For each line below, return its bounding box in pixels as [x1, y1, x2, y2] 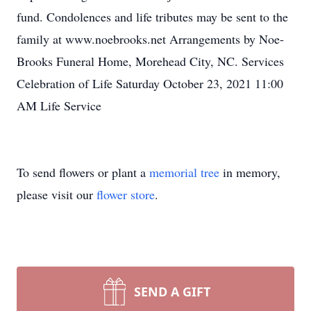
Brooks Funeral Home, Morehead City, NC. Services [17, 53, 284, 69]
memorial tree [149, 164, 219, 180]
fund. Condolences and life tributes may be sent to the [17, 8, 288, 25]
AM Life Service [17, 97, 101, 114]
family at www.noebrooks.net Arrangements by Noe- [17, 31, 284, 47]
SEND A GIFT [134, 283, 210, 300]
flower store [96, 186, 155, 203]
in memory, [219, 164, 280, 180]
